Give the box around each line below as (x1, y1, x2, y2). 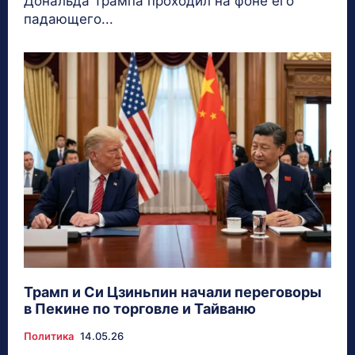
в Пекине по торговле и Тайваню (24, 300, 256, 317)
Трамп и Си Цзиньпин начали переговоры (24, 283, 322, 300)
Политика (24, 329, 74, 342)
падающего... (24, 11, 113, 28)
